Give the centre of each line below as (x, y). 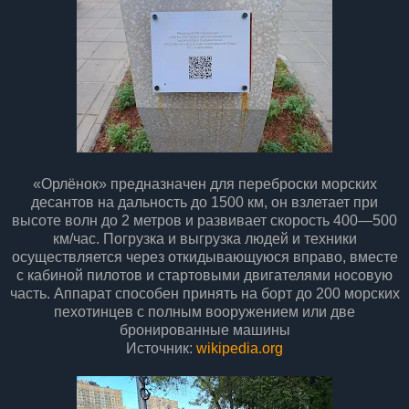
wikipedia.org (240, 349)
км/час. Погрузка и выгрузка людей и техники (204, 239)
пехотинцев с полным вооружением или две (204, 312)
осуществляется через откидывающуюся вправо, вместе (204, 257)
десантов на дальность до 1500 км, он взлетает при (204, 203)
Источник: (161, 349)
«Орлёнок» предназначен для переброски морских (204, 184)
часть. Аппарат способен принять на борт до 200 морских (204, 294)
